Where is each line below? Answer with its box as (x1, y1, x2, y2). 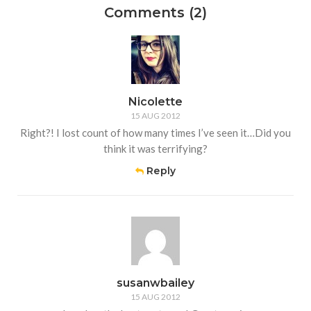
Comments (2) (104, 3, 207, 21)
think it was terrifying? (103, 142, 208, 155)
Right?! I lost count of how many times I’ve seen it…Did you (20, 126, 291, 139)
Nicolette (128, 94, 183, 108)
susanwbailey (117, 276, 194, 289)
